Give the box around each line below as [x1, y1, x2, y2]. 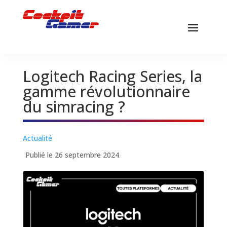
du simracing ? [22, 96, 125, 118]
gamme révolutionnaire [22, 81, 190, 102]
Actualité [22, 133, 52, 143]
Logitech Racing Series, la [22, 66, 202, 87]
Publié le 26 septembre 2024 [25, 150, 119, 160]
